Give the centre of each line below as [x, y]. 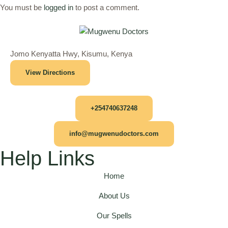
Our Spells [114, 215]
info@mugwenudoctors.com [114, 133]
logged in [59, 8]
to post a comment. [106, 8]
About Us [114, 195]
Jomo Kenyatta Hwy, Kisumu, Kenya [71, 53]
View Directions [50, 72]
